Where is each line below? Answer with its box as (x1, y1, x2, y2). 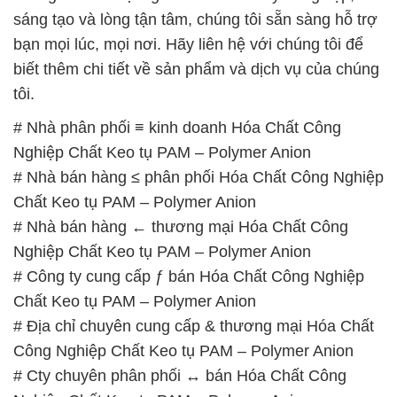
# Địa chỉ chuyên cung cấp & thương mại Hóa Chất (13, 316, 374, 335)
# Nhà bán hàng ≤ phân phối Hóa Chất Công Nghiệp (13, 167, 384, 186)
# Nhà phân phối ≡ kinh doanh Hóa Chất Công (13, 118, 341, 136)
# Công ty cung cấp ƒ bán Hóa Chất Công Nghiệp (13, 267, 364, 285)
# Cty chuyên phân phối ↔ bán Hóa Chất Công (13, 366, 346, 385)
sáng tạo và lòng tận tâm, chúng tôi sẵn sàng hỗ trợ (13, 10, 378, 28)
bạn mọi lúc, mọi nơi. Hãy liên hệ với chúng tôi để (13, 35, 363, 53)
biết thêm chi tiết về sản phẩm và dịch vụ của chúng (13, 59, 379, 78)
